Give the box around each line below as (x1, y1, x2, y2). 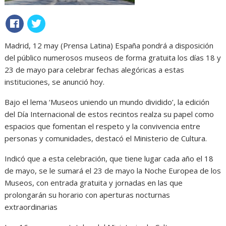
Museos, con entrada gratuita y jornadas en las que (5, 177, 183, 188)
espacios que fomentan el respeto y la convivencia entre (5, 121, 201, 131)
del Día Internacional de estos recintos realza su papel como (5, 108, 214, 119)
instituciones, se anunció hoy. (5, 76, 105, 87)
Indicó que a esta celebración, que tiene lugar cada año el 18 (5, 153, 214, 163)
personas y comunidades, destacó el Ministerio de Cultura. (5, 133, 207, 143)
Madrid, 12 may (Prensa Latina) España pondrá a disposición (5, 40, 214, 50)
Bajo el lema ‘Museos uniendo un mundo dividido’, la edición (5, 96, 210, 107)
